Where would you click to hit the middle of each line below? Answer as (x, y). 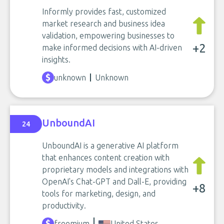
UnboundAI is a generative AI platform (110, 145)
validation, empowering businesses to (108, 35)
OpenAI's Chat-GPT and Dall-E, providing (114, 181)
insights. (56, 59)
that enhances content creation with (106, 157)
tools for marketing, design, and (99, 193)
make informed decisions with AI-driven (112, 47)
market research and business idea (103, 23)
